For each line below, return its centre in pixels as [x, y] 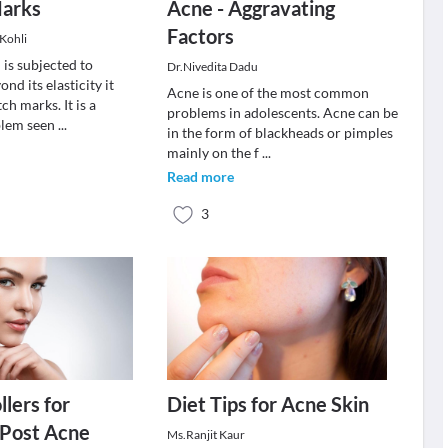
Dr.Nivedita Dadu [212, 66]
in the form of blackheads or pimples [279, 132]
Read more [200, 176]
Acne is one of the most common [267, 92]
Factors [200, 36]
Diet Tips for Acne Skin [267, 404]
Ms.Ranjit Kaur [205, 434]
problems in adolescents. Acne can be [282, 112]
